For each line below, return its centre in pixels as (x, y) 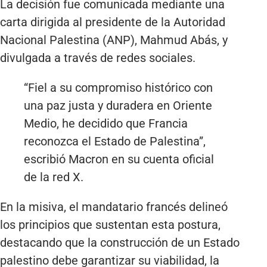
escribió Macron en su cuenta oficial (119, 159)
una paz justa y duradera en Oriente (118, 106)
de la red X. (54, 177)
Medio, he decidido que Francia (106, 124)
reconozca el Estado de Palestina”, (115, 142)
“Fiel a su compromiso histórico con (118, 88)
